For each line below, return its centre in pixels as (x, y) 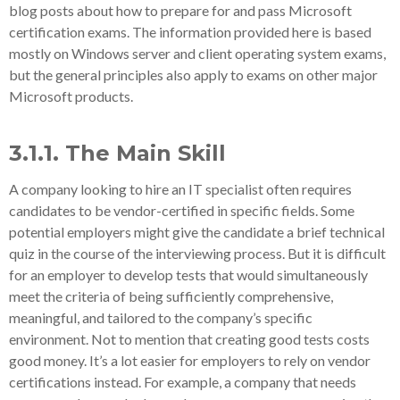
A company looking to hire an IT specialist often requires (180, 189)
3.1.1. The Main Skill (117, 153)
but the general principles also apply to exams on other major (193, 75)
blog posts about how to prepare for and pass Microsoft (180, 10)
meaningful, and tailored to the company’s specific (161, 317)
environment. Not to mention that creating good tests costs (189, 339)
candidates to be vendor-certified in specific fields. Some (182, 210)
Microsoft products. (71, 96)
